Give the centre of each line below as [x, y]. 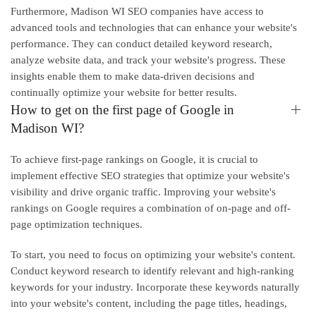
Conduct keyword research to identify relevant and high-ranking [152, 271]
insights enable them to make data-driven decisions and [133, 76]
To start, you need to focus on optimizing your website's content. [153, 254]
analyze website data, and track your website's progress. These [148, 60]
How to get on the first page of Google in [122, 109]
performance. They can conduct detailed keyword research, [141, 43]
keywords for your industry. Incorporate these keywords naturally [155, 287]
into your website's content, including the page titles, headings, [149, 303]
